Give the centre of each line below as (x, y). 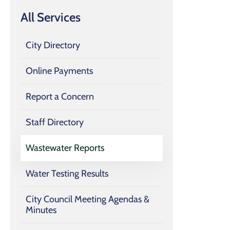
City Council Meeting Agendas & (88, 199)
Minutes (41, 210)
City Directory (53, 45)
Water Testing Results (67, 174)
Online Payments (59, 71)
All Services (51, 17)
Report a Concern (60, 97)
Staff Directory (55, 122)
